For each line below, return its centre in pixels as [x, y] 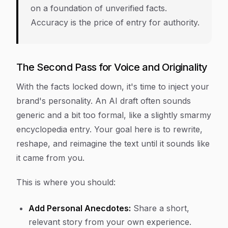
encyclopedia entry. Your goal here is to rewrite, [109, 129]
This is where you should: [66, 182]
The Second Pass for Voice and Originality [112, 67]
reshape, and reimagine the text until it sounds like [113, 144]
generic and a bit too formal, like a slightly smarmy [114, 115]
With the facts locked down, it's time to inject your [113, 87]
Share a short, [160, 208]
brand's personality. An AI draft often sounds [104, 101]
